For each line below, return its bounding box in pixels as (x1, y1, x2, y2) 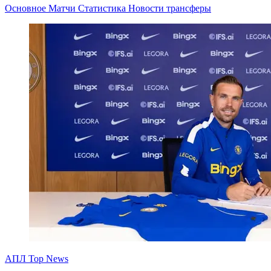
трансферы (166, 2, 211, 13)
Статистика (78, 2, 128, 13)
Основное (5, 2, 48, 13)
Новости (128, 2, 166, 13)
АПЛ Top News (5, 253, 68, 264)
